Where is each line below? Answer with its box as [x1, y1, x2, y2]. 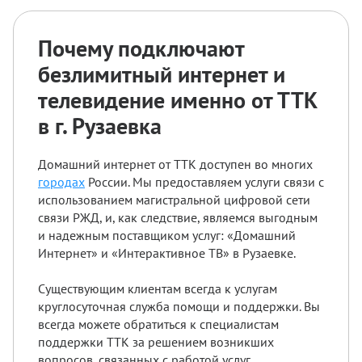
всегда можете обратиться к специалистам [38, 315, 279, 332]
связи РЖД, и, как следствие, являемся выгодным [38, 208, 318, 225]
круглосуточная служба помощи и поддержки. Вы [38, 297, 320, 314]
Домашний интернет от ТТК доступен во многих [38, 155, 313, 172]
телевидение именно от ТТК [38, 84, 318, 115]
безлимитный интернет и [38, 58, 285, 89]
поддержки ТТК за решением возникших [38, 333, 274, 350]
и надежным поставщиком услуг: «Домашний [38, 226, 296, 243]
